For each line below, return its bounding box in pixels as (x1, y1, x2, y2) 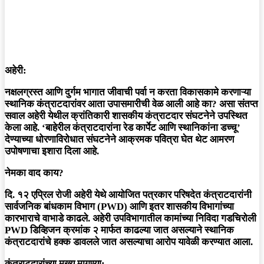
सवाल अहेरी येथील (5, 110, 71, 122)
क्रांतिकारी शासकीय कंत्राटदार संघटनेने (71, 110, 215, 122)
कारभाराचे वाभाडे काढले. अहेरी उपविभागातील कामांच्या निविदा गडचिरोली (5, 213, 256, 225)
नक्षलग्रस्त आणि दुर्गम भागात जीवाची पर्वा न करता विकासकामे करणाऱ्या (5, 87, 251, 98)
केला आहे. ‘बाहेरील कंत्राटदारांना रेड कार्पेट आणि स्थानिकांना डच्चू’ (5, 122, 240, 134)
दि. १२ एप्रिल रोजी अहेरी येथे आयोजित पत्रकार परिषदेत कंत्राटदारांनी (5, 189, 252, 201)
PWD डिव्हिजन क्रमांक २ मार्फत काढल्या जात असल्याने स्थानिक (5, 225, 234, 236)
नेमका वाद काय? (5, 167, 64, 179)
